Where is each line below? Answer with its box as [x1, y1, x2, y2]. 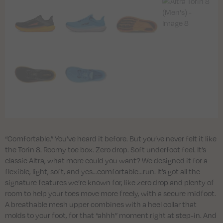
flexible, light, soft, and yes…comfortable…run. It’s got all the [5, 166, 200, 176]
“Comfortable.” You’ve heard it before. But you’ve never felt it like [5, 133, 217, 143]
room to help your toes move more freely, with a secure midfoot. [5, 188, 216, 198]
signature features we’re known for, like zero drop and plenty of [5, 177, 214, 187]
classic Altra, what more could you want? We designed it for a [5, 155, 208, 165]
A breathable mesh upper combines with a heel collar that [5, 199, 197, 209]
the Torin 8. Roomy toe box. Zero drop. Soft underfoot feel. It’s [5, 144, 206, 154]
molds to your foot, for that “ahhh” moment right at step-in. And [5, 210, 217, 220]
